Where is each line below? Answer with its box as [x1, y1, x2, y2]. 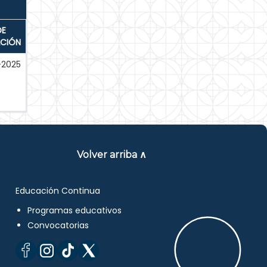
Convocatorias [27, 219, 89, 231]
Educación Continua [15, 185, 101, 197]
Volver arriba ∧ [77, 149, 147, 160]
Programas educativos [27, 204, 122, 216]
